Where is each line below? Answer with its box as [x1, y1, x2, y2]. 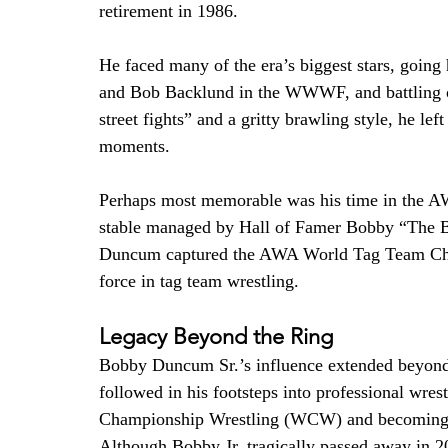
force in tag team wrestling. [99, 271, 299, 292]
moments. [99, 136, 170, 157]
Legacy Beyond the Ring [99, 323, 333, 351]
